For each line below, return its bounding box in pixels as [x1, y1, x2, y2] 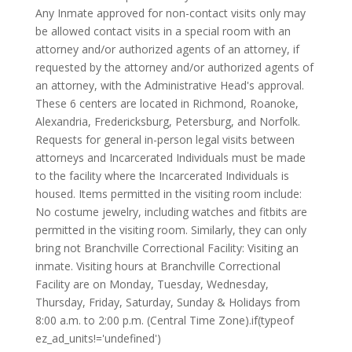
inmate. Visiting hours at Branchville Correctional [35, 258, 280, 273]
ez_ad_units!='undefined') [35, 331, 161, 346]
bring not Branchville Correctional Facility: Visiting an [35, 240, 299, 255]
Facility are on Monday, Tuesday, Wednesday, [35, 277, 269, 291]
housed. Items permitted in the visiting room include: [35, 186, 302, 201]
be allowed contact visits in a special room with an [35, 24, 291, 38]
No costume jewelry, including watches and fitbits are [35, 204, 307, 219]
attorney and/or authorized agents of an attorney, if [35, 42, 299, 57]
